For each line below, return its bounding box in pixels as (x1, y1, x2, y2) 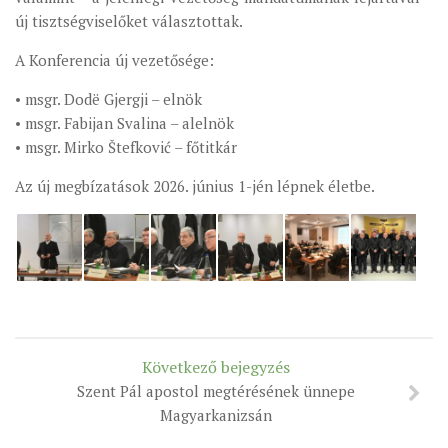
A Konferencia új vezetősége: (15, 50, 214, 71)
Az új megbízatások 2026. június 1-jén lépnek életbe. (15, 176, 375, 197)
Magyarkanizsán (160, 405, 272, 426)
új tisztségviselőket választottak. (15, 11, 243, 32)
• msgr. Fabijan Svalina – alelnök (15, 113, 234, 134)
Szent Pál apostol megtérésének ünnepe (77, 381, 355, 402)
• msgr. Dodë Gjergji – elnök (15, 89, 202, 110)
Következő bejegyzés (142, 356, 290, 379)
